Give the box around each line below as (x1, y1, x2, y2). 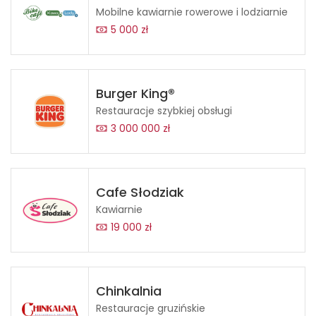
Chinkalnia (96, 282, 162, 300)
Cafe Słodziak (96, 183, 184, 202)
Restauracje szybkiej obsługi (96, 104, 232, 119)
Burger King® (96, 85, 175, 103)
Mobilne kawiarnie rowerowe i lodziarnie (96, 5, 288, 20)
